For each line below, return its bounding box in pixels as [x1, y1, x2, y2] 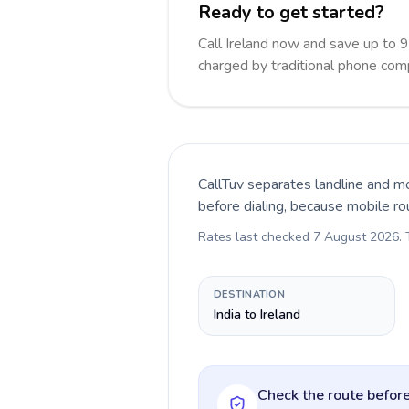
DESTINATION [214, 288, 286, 301]
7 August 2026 [313, 228, 399, 246]
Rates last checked [198, 228, 313, 246]
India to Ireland [214, 306, 300, 323]
